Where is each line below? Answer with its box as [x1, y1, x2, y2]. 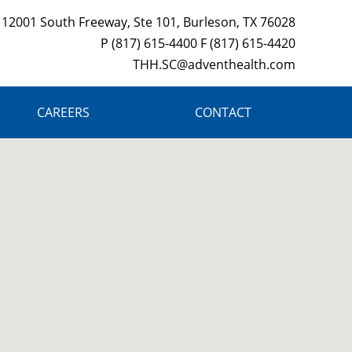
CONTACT [194, 104, 251, 121]
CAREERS [37, 104, 90, 121]
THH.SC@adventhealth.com [132, 56, 295, 73]
